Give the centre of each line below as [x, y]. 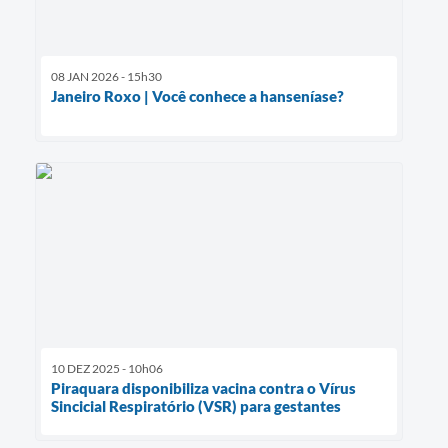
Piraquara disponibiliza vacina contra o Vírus [203, 387]
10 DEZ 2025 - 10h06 [107, 368]
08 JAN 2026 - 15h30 [106, 77]
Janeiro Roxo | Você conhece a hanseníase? [197, 96]
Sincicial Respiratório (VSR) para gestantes [196, 405]
